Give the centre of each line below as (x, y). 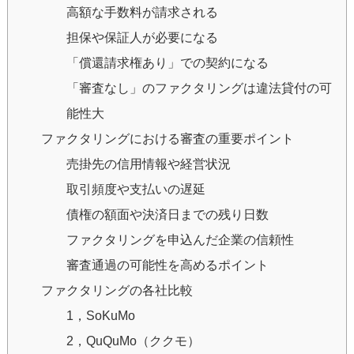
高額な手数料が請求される (142, 12)
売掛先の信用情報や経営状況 (148, 164)
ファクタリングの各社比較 (117, 290)
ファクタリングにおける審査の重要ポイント (167, 138)
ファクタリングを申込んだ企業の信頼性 (180, 239)
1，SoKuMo (100, 315)
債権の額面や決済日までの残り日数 (167, 214)
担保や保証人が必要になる (142, 37)
